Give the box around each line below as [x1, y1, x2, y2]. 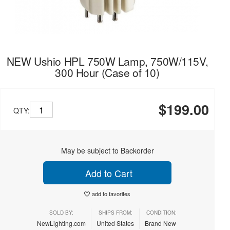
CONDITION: [146, 209, 177, 216]
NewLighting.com [37, 219, 86, 227]
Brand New [145, 219, 178, 227]
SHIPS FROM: [98, 209, 132, 216]
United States [97, 219, 134, 227]
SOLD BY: [49, 209, 73, 216]
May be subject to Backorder [61, 145, 154, 156]
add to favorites [92, 189, 130, 198]
